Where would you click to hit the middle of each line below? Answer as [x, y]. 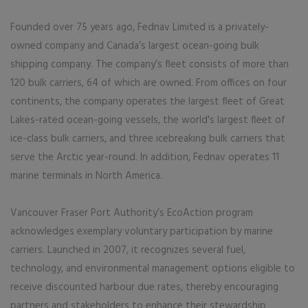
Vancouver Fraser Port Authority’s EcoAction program [132, 213]
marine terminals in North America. [86, 176]
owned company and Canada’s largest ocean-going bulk [135, 46]
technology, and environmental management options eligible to [153, 269]
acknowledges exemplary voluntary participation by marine [142, 232]
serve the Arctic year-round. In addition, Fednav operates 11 [145, 157]
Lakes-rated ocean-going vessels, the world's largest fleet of [148, 120]
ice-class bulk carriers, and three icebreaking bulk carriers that [148, 139]
